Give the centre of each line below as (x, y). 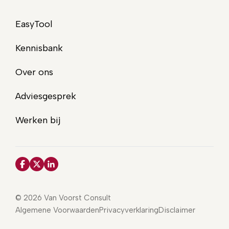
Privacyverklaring (129, 210)
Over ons (34, 72)
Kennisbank (39, 48)
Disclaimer (177, 210)
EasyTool (34, 24)
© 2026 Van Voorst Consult (63, 198)
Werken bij (38, 120)
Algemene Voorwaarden (57, 210)
